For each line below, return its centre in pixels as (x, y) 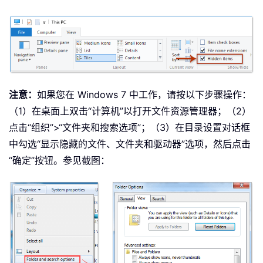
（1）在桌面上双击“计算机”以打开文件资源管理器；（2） (130, 111)
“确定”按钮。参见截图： (59, 160)
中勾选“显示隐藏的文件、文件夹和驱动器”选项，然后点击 (130, 144)
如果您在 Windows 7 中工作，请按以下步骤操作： (144, 94)
